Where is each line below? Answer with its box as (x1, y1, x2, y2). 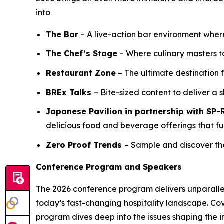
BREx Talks (46, 87, 94, 97)
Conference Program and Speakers (36, 162, 182, 172)
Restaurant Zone (46, 68, 116, 78)
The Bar (46, 29, 78, 39)
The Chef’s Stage (46, 48, 117, 59)
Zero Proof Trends (46, 140, 124, 150)
